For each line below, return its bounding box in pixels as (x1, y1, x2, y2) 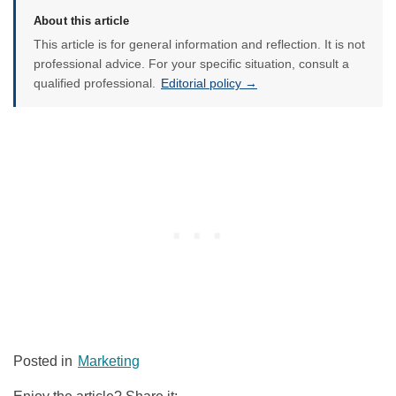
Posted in (13, 354, 76, 369)
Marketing (78, 354, 140, 369)
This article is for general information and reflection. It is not (34, 37, 365, 52)
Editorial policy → (161, 76, 257, 91)
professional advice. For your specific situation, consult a (34, 57, 349, 72)
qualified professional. (34, 76, 159, 91)
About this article (34, 14, 130, 28)
